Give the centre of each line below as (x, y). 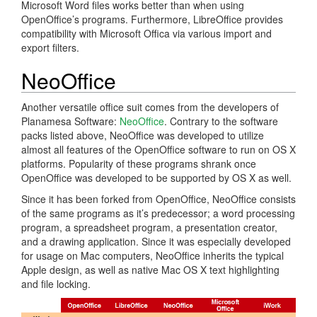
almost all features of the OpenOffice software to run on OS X (158, 149)
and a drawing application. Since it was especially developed (156, 241)
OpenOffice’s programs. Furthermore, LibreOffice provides (152, 19)
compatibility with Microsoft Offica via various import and (146, 33)
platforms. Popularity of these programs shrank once (139, 163)
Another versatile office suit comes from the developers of (150, 106)
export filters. (50, 47)
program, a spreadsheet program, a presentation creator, (149, 227)
